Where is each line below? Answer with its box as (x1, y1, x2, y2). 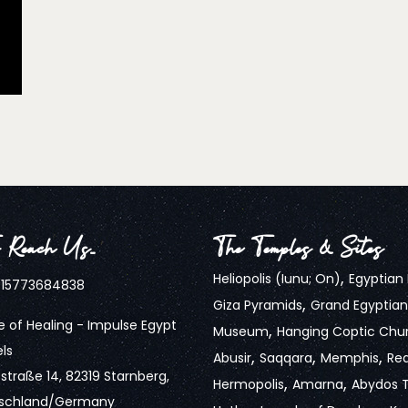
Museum (213, 321, 269, 341)
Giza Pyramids (213, 295, 302, 314)
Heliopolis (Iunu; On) (213, 269, 341, 288)
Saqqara (260, 348, 312, 367)
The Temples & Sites (213, 231, 383, 265)
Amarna (292, 374, 343, 393)
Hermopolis (213, 374, 284, 393)
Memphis (321, 348, 379, 367)
